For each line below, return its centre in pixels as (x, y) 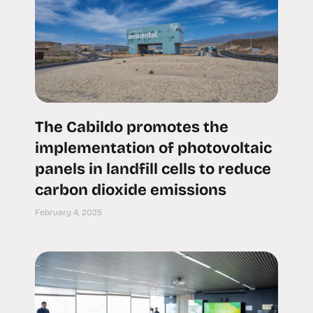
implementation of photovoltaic (153, 148)
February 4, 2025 (68, 213)
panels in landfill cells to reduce (153, 169)
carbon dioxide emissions (131, 190)
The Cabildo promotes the (132, 128)
